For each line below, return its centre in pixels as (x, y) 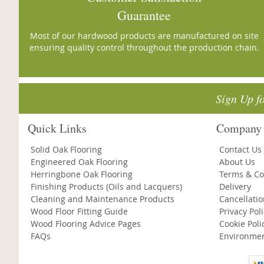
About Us (237, 162)
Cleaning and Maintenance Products (103, 199)
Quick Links (57, 128)
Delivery (235, 187)
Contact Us (240, 149)
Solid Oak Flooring (66, 149)
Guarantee (144, 15)
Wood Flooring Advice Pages (86, 224)
